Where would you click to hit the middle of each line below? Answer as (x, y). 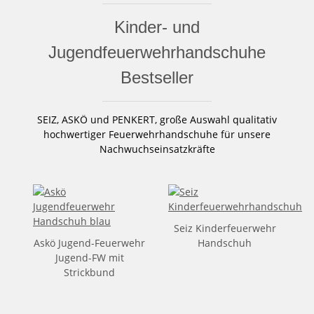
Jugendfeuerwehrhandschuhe (157, 52)
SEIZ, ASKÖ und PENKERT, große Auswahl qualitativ (157, 119)
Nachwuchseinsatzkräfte (157, 149)
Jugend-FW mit (89, 257)
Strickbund (89, 272)
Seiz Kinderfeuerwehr (225, 228)
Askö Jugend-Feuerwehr (89, 243)
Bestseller (157, 77)
